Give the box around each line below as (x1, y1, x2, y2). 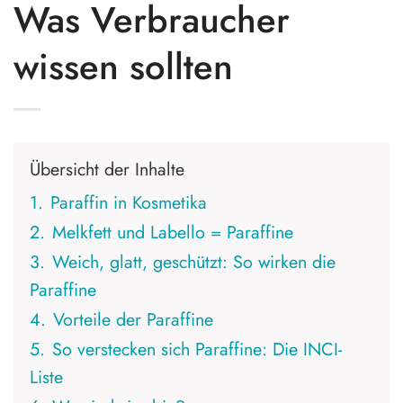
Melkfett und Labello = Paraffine (52, 219, 293, 246)
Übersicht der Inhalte (30, 157, 184, 183)
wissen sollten (13, 40, 233, 94)
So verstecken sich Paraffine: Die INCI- (52, 336, 342, 363)
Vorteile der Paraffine (53, 307, 213, 333)
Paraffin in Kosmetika (50, 190, 207, 216)
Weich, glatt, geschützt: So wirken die (52, 249, 336, 275)
